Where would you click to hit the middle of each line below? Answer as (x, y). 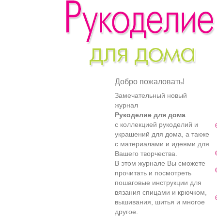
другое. (126, 212)
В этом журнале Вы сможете (160, 163)
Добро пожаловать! (150, 82)
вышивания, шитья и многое (160, 202)
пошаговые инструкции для (158, 183)
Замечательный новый (151, 95)
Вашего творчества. (146, 154)
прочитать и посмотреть (153, 173)
